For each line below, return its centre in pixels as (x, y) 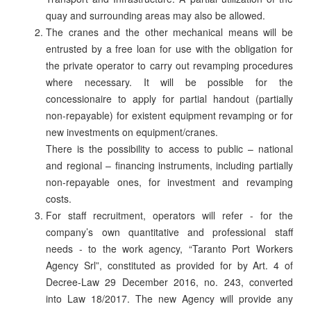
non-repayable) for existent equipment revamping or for (169, 116)
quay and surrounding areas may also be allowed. (156, 16)
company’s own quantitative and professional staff (169, 232)
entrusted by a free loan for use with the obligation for (169, 49)
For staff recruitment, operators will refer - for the (169, 216)
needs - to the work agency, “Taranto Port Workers (169, 249)
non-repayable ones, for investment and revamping (169, 182)
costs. (59, 199)
